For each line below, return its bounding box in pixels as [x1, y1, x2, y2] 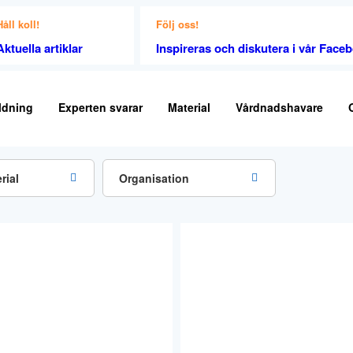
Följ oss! [156, 17, 199, 32]
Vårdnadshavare [235, 99, 323, 115]
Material [167, 99, 210, 115]
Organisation [119, 170, 189, 186]
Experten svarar [58, 99, 143, 115]
